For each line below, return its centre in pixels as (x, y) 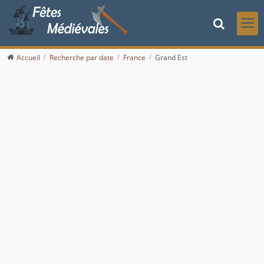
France (134, 57)
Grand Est (171, 57)
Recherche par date (82, 57)
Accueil (28, 57)
